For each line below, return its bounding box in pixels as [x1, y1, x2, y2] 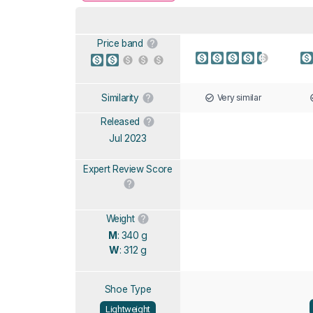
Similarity [101, 92, 139, 103]
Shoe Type [104, 283, 152, 295]
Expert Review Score [83, 163, 173, 175]
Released [100, 115, 140, 127]
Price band [97, 37, 143, 49]
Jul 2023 [109, 131, 147, 144]
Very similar [217, 92, 261, 103]
